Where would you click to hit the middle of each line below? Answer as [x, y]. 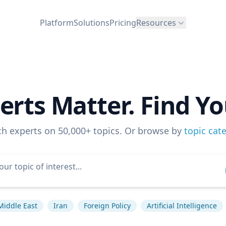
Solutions [92, 22]
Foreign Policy [107, 206]
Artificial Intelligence [182, 206]
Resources [156, 22]
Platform [57, 22]
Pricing [123, 22]
